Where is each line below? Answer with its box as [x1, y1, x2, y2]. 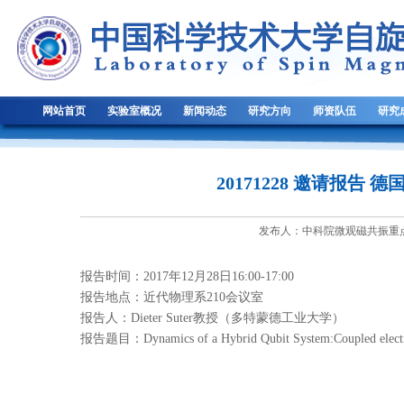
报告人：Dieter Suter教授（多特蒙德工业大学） [80, 311, 344, 325]
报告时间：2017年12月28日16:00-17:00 [80, 270, 294, 283]
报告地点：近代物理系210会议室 [80, 290, 263, 304]
